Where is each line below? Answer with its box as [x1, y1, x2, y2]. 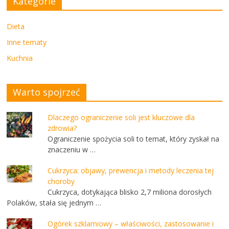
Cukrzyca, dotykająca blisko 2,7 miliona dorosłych [48, 187, 212, 197]
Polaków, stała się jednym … [7, 198, 102, 208]
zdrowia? [48, 123, 77, 133]
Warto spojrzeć [13, 86, 81, 99]
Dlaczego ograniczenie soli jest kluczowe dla [48, 112, 195, 123]
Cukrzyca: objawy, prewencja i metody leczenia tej [48, 166, 214, 176]
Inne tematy [7, 37, 47, 48]
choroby [48, 176, 75, 187]
